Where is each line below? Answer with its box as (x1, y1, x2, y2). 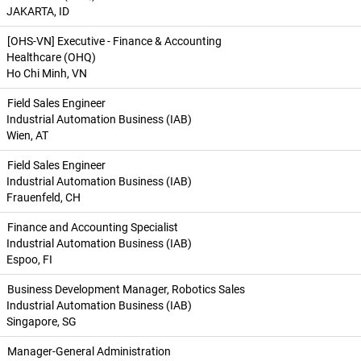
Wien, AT (6, 129, 48, 142)
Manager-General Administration (7, 345, 171, 358)
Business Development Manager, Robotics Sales (7, 283, 245, 296)
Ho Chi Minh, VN (6, 67, 87, 80)
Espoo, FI (6, 253, 52, 266)
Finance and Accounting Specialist (7, 221, 178, 234)
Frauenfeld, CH (6, 191, 81, 204)
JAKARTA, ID (6, 5, 69, 18)
